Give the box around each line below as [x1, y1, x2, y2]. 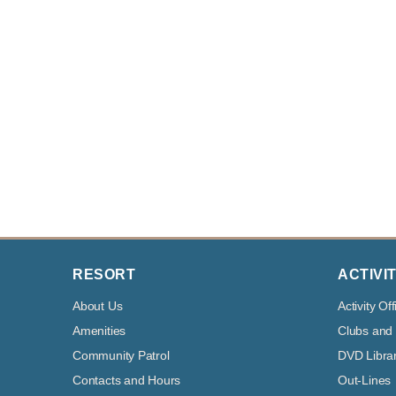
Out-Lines [338, 372, 392, 387]
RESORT [72, 266, 135, 282]
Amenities [72, 323, 126, 338]
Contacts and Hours [72, 372, 181, 387]
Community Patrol [72, 347, 170, 362]
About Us [72, 298, 123, 313]
